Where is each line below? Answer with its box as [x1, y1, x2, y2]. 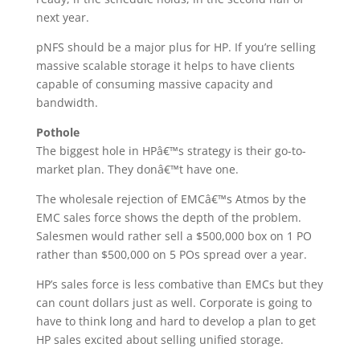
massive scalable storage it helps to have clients [35, 58, 295, 73]
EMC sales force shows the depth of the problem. [35, 210, 301, 225]
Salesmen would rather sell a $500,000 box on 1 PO [35, 228, 312, 243]
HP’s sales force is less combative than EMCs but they [35, 276, 323, 292]
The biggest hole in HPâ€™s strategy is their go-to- [35, 143, 306, 158]
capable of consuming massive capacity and [35, 76, 273, 92]
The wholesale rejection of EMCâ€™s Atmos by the [35, 191, 306, 207]
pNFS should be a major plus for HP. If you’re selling [35, 39, 316, 55]
